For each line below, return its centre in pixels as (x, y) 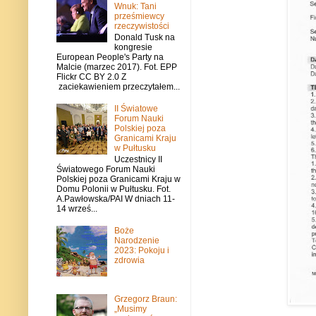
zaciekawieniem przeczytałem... (118, 86)
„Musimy (130, 309)
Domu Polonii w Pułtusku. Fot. (114, 189)
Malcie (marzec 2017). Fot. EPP (117, 67)
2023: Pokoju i (141, 250)
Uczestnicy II (138, 160)
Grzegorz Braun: (145, 299)
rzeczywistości (141, 26)
